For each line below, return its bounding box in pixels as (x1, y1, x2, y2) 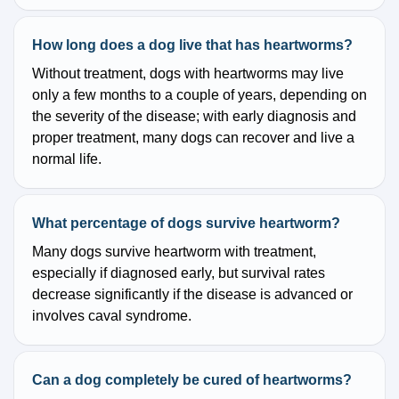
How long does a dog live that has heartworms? (32, 37, 353, 53)
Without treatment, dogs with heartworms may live (32, 66, 344, 82)
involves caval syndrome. (32, 308, 191, 324)
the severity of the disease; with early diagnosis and (32, 109, 356, 125)
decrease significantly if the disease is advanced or (32, 287, 353, 303)
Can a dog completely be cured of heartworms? (32, 372, 352, 388)
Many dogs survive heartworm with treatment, (32, 244, 316, 260)
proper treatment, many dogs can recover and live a (32, 130, 354, 146)
